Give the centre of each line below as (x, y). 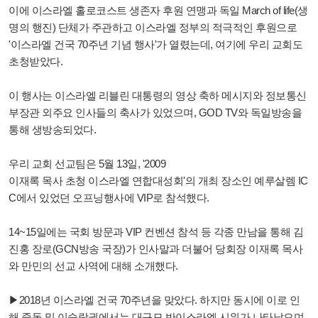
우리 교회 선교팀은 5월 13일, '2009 (88, 163)
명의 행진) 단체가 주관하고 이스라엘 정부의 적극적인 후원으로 (153, 27)
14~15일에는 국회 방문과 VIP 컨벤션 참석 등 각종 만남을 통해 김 (156, 231)
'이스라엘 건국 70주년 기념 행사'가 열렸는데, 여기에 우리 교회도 (155, 44)
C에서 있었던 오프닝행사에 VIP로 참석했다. (109, 197)
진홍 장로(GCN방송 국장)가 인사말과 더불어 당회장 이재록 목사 (155, 248)
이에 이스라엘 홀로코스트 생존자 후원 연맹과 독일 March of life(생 (158, 10)
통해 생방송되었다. (52, 129)
